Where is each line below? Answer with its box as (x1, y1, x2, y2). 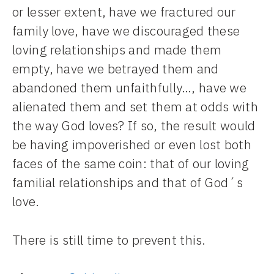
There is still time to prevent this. (12, 231, 206, 248)
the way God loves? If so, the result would (12, 117, 256, 135)
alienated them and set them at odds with (12, 98, 258, 116)
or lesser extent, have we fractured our (12, 3, 236, 21)
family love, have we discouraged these (12, 22, 240, 40)
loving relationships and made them (12, 41, 222, 59)
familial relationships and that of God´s (12, 174, 243, 191)
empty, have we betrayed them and (12, 60, 219, 78)
